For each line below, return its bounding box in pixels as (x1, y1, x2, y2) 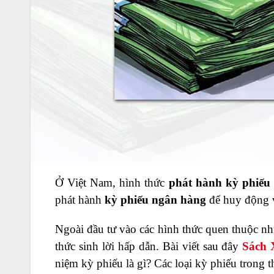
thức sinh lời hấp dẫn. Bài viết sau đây (55, 240, 243, 253)
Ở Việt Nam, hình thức (55, 176, 165, 189)
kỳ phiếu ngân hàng (105, 193, 206, 206)
